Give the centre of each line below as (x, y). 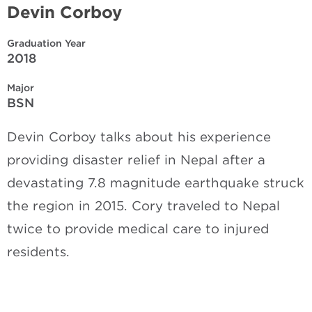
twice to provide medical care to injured (138, 228)
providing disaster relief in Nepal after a (136, 159)
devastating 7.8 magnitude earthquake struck (156, 182)
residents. (38, 251)
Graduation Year (46, 43)
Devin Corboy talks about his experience (139, 136)
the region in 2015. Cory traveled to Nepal (143, 205)
